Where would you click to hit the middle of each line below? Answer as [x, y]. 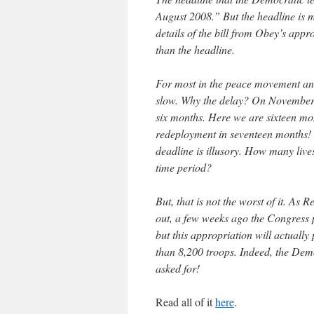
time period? [184, 167]
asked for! [178, 268]
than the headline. [195, 49]
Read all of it [185, 302]
